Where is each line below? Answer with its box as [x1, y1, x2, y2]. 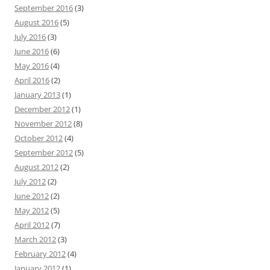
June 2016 [14, 46, 49, 57]
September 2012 [14, 147, 73, 158]
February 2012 [14, 248, 66, 259]
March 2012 [14, 234, 56, 245]
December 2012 [14, 104, 70, 115]
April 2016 [14, 75, 49, 86]
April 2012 [14, 219, 49, 230]
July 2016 [14, 31, 46, 42]
